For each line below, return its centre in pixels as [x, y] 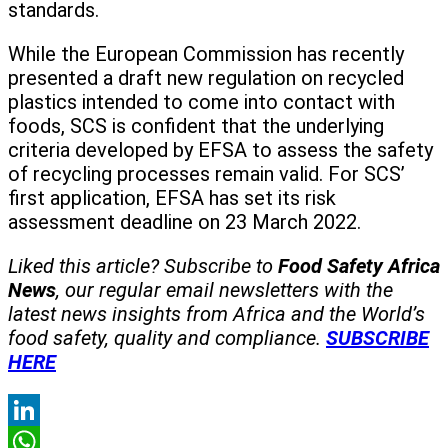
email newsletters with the [279, 290]
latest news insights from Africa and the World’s [216, 314]
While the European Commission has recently [206, 54]
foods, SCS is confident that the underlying [196, 126]
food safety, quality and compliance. [164, 338]
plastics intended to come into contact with [201, 102]
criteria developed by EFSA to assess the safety [220, 150]
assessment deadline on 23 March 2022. [184, 222]
